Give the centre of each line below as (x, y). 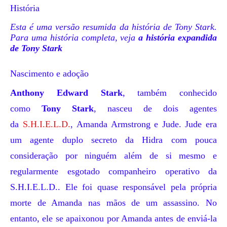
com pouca (190, 140)
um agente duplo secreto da (76, 140)
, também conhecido (169, 93)
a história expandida (178, 37)
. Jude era (198, 124)
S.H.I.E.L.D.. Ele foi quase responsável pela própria (113, 187)
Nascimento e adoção (49, 73)
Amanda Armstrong (113, 124)
